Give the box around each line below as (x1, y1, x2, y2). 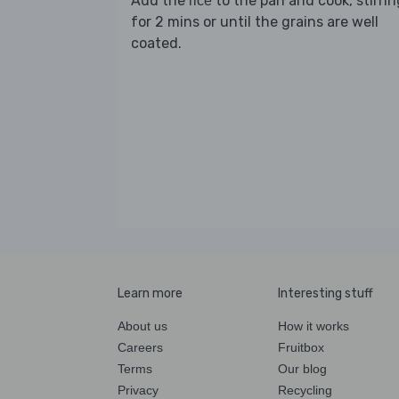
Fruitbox (278, 339, 324, 354)
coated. (131, 34, 182, 52)
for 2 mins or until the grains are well (131, 12, 379, 30)
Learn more (118, 285, 183, 301)
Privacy (118, 382, 159, 397)
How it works (278, 318, 349, 333)
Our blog (278, 361, 327, 376)
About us (118, 318, 167, 333)
